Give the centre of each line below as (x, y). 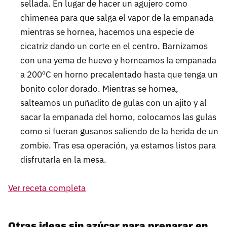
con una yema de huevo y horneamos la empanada (118, 61)
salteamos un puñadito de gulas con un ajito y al (113, 103)
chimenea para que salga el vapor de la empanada (117, 18)
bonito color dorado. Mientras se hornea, (99, 89)
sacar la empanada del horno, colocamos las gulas (118, 117)
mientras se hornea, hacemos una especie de (107, 32)
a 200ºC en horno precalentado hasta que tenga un (119, 75)
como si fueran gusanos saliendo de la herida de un (119, 131)
